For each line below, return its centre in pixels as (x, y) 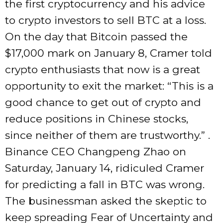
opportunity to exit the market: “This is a (109, 86)
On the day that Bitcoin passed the (96, 36)
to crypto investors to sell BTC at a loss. (106, 20)
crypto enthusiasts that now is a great (103, 69)
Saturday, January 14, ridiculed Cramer (105, 168)
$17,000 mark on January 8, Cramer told (109, 53)
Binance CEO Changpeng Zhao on (96, 151)
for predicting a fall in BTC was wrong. (105, 184)
